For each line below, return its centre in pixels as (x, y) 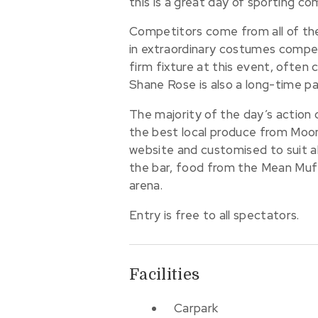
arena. (146, 186)
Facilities (165, 274)
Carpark (196, 308)
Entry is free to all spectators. (214, 215)
